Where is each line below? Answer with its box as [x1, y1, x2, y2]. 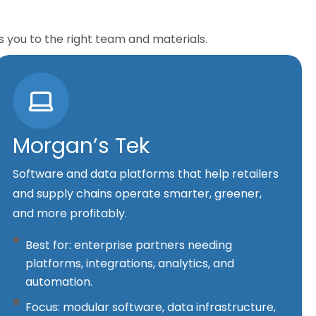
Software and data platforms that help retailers [13, 166, 279, 183]
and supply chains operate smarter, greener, [13, 186, 262, 202]
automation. [25, 274, 92, 291]
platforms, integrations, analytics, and [25, 255, 234, 272]
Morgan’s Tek [13, 131, 150, 162]
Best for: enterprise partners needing [25, 237, 232, 254]
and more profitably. [13, 205, 128, 222]
